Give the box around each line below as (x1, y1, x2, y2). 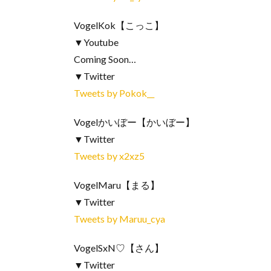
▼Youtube (74, 36, 119, 48)
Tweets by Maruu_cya (74, 213, 165, 224)
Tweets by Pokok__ (74, 87, 154, 99)
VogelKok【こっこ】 (74, 19, 164, 31)
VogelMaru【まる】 (74, 179, 160, 191)
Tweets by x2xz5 (74, 150, 145, 162)
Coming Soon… (74, 53, 136, 65)
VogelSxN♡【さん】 (74, 242, 164, 253)
